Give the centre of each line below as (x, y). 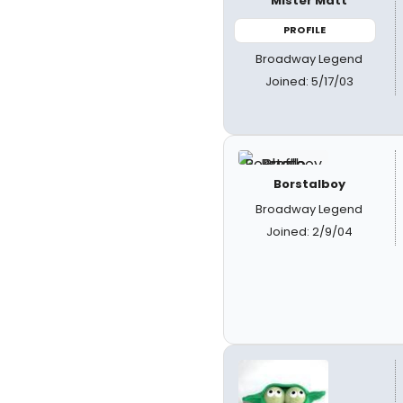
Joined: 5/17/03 (309, 81)
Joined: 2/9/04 (309, 232)
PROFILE (305, 30)
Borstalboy (309, 184)
